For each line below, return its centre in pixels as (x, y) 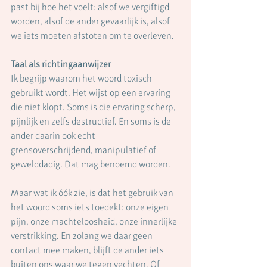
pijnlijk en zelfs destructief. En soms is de (92, 121)
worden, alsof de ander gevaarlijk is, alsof (91, 21)
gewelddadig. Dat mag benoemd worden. (91, 164)
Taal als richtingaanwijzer (61, 64)
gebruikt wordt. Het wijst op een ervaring (91, 93)
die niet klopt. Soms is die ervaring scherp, (94, 107)
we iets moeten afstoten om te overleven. (92, 35)
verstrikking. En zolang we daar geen (83, 236)
